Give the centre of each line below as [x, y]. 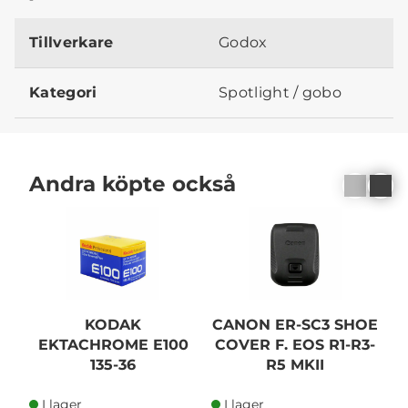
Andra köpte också [133, 183]
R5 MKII [295, 364]
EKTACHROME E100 [113, 344]
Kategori [63, 93]
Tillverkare [71, 43]
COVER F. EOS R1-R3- [295, 344]
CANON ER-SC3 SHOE [295, 324]
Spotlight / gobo [280, 93]
